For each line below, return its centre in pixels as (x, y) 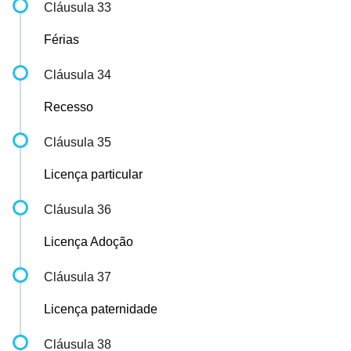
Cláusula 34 (78, 75)
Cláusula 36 (78, 210)
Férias (62, 40)
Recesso (69, 107)
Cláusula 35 (78, 142)
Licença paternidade (101, 309)
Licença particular (93, 174)
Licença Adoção (89, 242)
